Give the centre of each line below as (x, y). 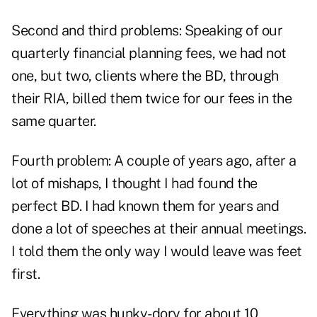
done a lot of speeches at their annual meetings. (158, 229)
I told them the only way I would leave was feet (157, 252)
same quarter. (54, 121)
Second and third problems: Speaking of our (147, 31)
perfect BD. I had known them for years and (145, 206)
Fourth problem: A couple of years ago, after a (154, 161)
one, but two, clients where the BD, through (145, 76)
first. (25, 274)
